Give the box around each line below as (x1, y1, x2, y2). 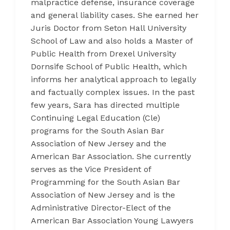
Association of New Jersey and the (31, 139, 166, 149)
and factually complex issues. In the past (31, 87, 195, 98)
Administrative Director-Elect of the (31, 203, 171, 213)
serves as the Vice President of (31, 164, 151, 175)
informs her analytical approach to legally (31, 74, 196, 85)
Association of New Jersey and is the (31, 190, 175, 200)
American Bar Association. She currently (31, 151, 191, 162)
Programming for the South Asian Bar (31, 177, 180, 187)
